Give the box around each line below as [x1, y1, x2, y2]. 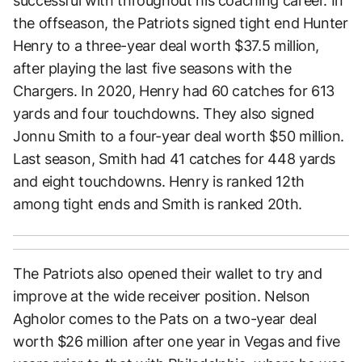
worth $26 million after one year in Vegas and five [13, 332, 341, 350]
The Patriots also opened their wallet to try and [13, 264, 322, 282]
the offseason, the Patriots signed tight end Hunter [13, 14, 348, 32]
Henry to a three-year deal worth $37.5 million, [13, 36, 320, 54]
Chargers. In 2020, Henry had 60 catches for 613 [13, 82, 335, 99]
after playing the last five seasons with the [13, 59, 292, 77]
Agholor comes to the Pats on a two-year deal [13, 309, 317, 327]
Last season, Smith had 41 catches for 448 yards [13, 149, 336, 167]
